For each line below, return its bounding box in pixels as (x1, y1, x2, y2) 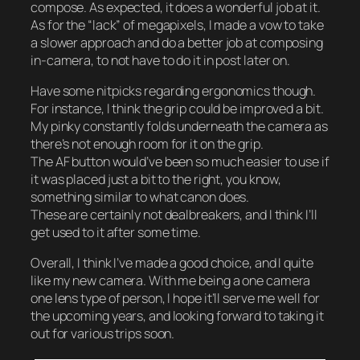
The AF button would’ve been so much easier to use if (31, 152, 329, 170)
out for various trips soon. (31, 325, 175, 343)
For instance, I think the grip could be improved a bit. (31, 99, 324, 117)
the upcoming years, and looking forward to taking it (31, 307, 324, 325)
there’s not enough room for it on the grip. (31, 134, 264, 153)
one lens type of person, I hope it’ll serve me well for (31, 289, 320, 308)
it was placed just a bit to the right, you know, (31, 170, 282, 188)
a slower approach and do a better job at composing (31, 33, 323, 51)
